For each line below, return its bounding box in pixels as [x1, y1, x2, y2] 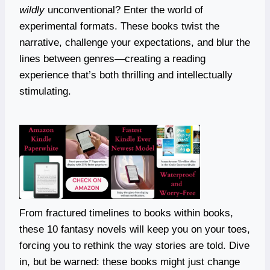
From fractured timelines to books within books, [19, 207, 233, 219]
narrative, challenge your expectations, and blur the [19, 36, 250, 48]
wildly [19, 4, 45, 16]
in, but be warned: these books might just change [19, 256, 240, 268]
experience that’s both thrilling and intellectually [19, 69, 233, 81]
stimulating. [19, 85, 71, 97]
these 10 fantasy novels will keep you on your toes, [19, 223, 250, 235]
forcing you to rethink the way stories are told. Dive [19, 239, 250, 251]
